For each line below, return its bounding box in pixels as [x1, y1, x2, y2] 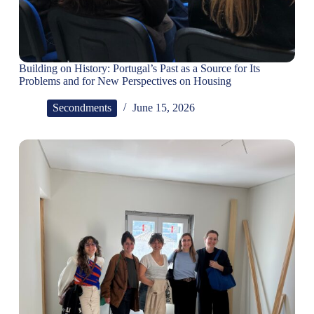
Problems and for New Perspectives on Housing [18, 74, 231, 87]
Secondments [52, 102, 111, 114]
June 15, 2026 [132, 102, 195, 114]
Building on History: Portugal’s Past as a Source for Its [18, 62, 260, 74]
